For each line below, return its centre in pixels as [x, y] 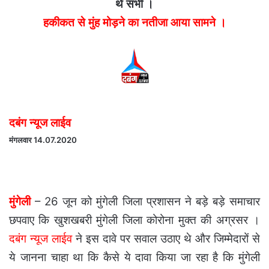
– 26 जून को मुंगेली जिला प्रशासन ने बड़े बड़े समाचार [145, 202]
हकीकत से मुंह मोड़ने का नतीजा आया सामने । [134, 23]
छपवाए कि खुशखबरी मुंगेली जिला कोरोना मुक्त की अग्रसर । [134, 220]
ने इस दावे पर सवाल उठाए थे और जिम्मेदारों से [166, 239]
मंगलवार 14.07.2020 [43, 140]
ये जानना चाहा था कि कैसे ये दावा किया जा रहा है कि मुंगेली [134, 258]
